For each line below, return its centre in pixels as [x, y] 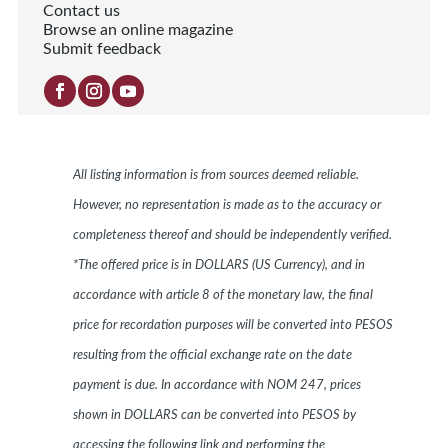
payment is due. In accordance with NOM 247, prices [216, 386]
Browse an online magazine [137, 30]
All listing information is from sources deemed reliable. [215, 176]
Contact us [81, 11]
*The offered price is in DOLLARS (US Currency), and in [218, 266]
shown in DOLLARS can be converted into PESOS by [214, 416]
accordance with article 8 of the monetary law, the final [222, 296]
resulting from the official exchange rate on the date [212, 356]
